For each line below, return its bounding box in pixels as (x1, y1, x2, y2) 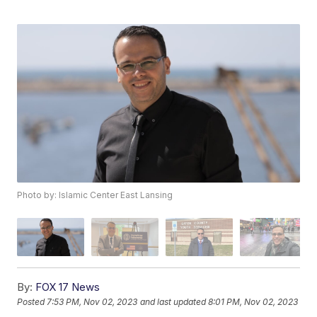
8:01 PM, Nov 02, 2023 (208, 296, 299, 307)
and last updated (140, 296, 207, 307)
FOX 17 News (35, 279, 100, 294)
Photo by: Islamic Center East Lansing (17, 190, 173, 201)
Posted (17, 296, 47, 307)
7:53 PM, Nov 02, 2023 (47, 296, 138, 307)
